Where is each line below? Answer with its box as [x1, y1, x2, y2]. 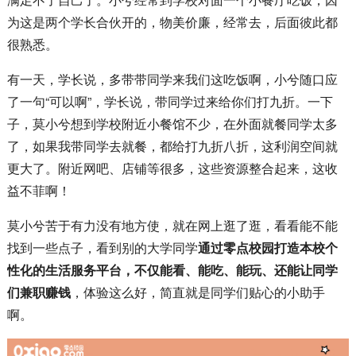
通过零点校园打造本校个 [197, 238, 338, 257]
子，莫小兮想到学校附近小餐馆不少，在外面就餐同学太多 [6, 114, 338, 133]
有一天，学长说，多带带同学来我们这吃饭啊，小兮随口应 [6, 69, 338, 88]
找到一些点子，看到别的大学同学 [6, 238, 198, 257]
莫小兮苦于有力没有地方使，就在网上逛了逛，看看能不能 [6, 215, 338, 234]
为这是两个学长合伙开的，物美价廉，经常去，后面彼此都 [6, 12, 338, 31]
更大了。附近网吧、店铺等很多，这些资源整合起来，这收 [6, 158, 338, 177]
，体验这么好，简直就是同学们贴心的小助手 [70, 282, 325, 301]
